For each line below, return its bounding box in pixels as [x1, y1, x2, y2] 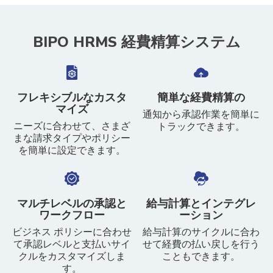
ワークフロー [39, 207, 105, 222]
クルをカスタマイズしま [18, 249, 126, 263]
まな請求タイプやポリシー [13, 131, 130, 145]
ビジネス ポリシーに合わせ [12, 225, 132, 239]
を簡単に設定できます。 [18, 143, 126, 157]
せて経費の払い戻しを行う [143, 237, 260, 251]
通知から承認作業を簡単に [143, 107, 260, 121]
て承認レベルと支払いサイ [13, 237, 130, 251]
